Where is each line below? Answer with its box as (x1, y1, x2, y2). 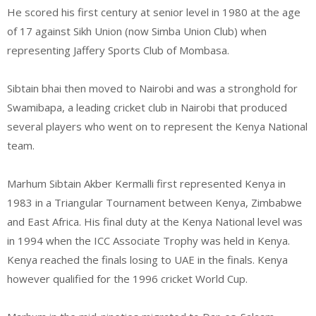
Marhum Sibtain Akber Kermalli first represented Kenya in (7, 176, 286, 190)
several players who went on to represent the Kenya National (7, 119, 308, 133)
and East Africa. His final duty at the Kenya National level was (7, 214, 303, 229)
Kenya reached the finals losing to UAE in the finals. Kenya (7, 252, 288, 267)
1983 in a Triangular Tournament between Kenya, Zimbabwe (7, 195, 302, 209)
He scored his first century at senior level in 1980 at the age (7, 4, 300, 19)
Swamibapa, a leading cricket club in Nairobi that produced (7, 99, 287, 114)
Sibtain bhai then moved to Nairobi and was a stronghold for (7, 80, 298, 95)
